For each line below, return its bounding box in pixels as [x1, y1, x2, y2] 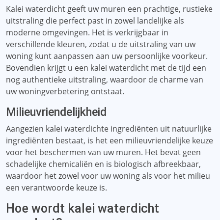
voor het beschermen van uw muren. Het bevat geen [6, 147, 201, 158]
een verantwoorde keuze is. [6, 182, 107, 193]
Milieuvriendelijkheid [6, 105, 107, 119]
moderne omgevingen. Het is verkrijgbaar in [6, 27, 168, 38]
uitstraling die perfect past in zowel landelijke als [6, 15, 184, 26]
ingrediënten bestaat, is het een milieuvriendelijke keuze [6, 135, 213, 146]
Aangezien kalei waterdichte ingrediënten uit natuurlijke [6, 123, 212, 134]
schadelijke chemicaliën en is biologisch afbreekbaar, [6, 159, 201, 169]
